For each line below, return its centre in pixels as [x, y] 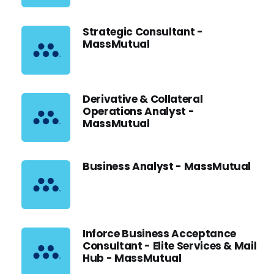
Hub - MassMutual [132, 258]
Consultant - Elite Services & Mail [170, 246]
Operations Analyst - [139, 111]
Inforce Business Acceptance [159, 234]
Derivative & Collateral [143, 99]
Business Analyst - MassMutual [167, 166]
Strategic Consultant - [143, 32]
